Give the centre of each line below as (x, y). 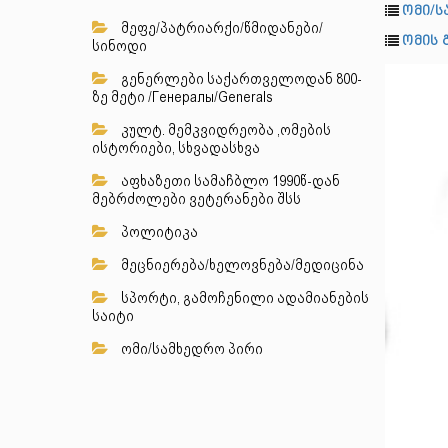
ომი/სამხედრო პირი (190, 349)
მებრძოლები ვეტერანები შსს (196, 199)
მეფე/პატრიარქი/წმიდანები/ (220, 28)
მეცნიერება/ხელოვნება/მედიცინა (241, 265)
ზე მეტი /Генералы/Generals (182, 97)
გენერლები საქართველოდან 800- (240, 79)
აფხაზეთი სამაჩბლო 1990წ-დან (229, 181)
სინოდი (119, 46)
